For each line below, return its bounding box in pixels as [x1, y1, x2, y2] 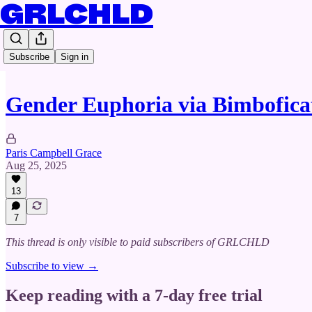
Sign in [61, 52, 88, 62]
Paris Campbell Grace [6, 146, 102, 159]
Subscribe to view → [6, 260, 98, 272]
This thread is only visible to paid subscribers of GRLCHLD [6, 236, 270, 248]
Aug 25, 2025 [6, 159, 67, 171]
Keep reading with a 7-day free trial [6, 286, 263, 304]
